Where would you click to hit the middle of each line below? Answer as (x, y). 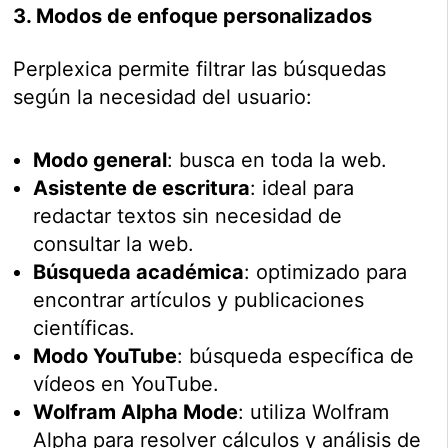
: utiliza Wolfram (314, 412)
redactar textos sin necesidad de (188, 216)
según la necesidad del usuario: (163, 97)
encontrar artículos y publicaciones (199, 300)
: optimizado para (326, 272)
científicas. (84, 328)
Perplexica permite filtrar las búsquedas (200, 69)
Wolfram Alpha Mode (136, 412)
